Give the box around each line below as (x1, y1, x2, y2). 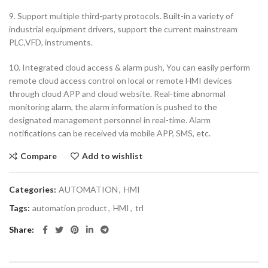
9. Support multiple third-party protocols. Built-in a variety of (9, 10, 233, 21)
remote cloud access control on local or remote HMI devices (9, 75, 232, 86)
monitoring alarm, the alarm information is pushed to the (9, 101, 217, 112)
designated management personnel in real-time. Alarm (9, 114, 211, 125)
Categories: (9, 184, 58, 194)
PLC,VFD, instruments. (9, 36, 93, 47)
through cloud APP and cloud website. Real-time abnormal (9, 88, 226, 99)
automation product (32, 202, 107, 213)
